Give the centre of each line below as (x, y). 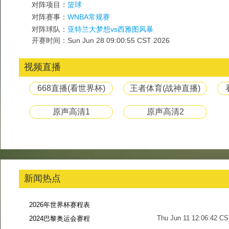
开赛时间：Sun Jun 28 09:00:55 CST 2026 (101, 40)
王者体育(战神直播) (165, 88)
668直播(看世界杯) (71, 88)
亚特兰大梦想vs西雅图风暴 (110, 29)
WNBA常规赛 (89, 17)
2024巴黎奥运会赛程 (60, 219)
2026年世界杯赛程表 (60, 205)
